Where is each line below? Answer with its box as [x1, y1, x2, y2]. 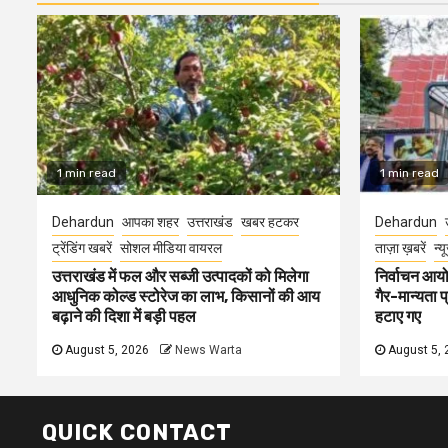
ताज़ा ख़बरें [374, 239, 426, 256]
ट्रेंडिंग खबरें [52, 239, 112, 256]
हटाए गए [374, 306, 421, 326]
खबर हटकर [241, 213, 299, 230]
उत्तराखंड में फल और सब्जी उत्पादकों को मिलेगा [52, 266, 309, 286]
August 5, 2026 [62, 342, 149, 357]
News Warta [175, 342, 242, 357]
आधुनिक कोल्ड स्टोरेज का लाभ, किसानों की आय [52, 286, 320, 306]
